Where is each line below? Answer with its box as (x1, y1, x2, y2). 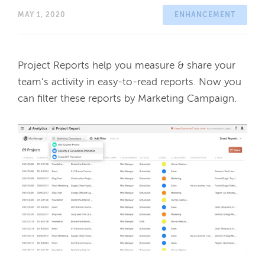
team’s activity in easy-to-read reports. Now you (18, 77, 241, 88)
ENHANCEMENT (174, 12, 235, 19)
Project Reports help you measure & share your (18, 61, 235, 71)
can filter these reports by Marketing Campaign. (18, 94, 240, 104)
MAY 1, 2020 (18, 12, 66, 19)
